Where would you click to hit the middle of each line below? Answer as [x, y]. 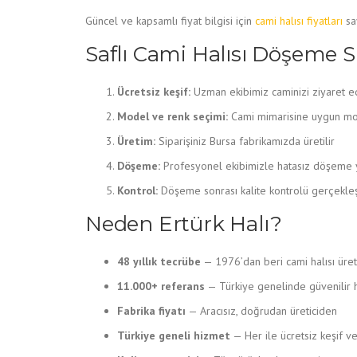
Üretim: [136, 141]
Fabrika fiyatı [151, 311]
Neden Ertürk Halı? [184, 224]
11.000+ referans [161, 286]
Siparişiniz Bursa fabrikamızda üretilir [245, 141]
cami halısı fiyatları [299, 21]
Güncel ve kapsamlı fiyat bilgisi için [170, 21]
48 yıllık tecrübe [159, 261]
